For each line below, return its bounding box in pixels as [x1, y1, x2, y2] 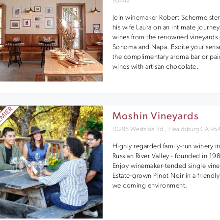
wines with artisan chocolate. [112, 63, 199, 71]
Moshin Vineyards [112, 111, 199, 122]
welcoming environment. [112, 182, 188, 190]
